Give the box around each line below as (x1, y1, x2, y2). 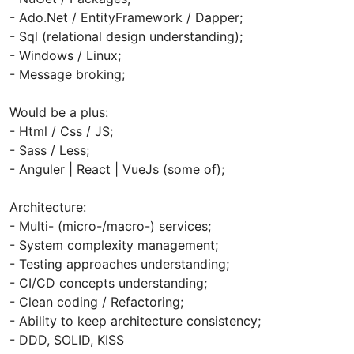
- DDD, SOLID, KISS (9, 331, 124, 348)
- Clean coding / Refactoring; (9, 293, 183, 310)
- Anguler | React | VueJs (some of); (9, 160, 224, 177)
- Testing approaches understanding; (9, 255, 229, 272)
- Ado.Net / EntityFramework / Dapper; (9, 9, 247, 25)
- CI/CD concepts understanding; (9, 274, 211, 291)
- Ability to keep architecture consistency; (9, 312, 261, 329)
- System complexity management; (9, 236, 218, 253)
